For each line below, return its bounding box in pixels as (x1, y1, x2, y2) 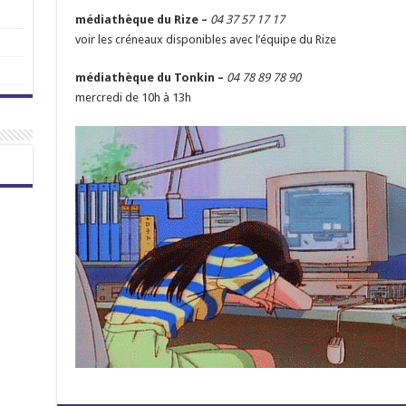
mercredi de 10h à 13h (74, 90, 194, 104)
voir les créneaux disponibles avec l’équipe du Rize (74, 32, 336, 46)
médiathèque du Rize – (74, 12, 210, 26)
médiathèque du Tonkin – (74, 70, 227, 84)
